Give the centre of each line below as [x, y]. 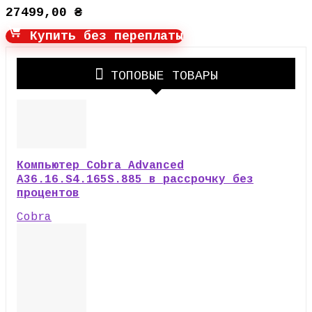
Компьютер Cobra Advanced [100, 166]
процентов [48, 194]
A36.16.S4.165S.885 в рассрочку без [135, 180]
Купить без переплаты [103, 36]
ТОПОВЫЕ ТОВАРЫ [164, 76]
